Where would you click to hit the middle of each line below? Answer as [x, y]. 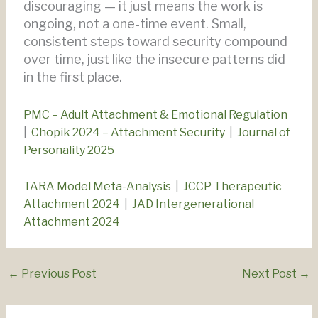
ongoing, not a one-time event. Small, [135, 23]
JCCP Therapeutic [232, 187]
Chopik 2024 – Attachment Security [128, 133]
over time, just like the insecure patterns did [154, 59]
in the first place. [72, 77]
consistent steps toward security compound [155, 41]
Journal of [263, 133]
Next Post [271, 274]
